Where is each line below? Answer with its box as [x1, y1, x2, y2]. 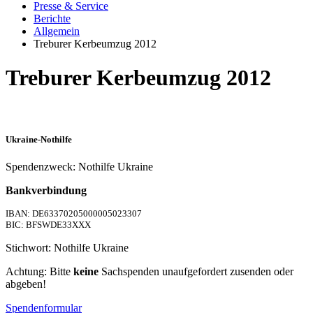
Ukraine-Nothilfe [6, 134, 72, 145]
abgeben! [6, 278, 46, 291]
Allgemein [34, 25, 80, 37]
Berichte [34, 13, 71, 24]
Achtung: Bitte [6, 265, 73, 278]
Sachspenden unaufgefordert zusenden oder [99, 265, 293, 278]
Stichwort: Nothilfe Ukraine [6, 242, 129, 254]
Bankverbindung [6, 184, 87, 197]
